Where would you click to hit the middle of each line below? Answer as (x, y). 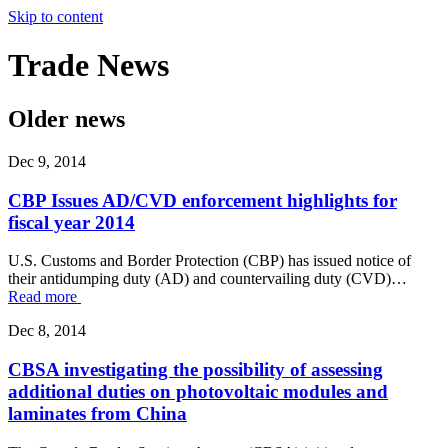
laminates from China (97, 413)
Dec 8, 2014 (47, 331)
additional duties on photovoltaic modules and (198, 391)
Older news (66, 118)
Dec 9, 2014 (47, 161)
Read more (44, 297)
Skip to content (55, 16)
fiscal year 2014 (71, 222)
